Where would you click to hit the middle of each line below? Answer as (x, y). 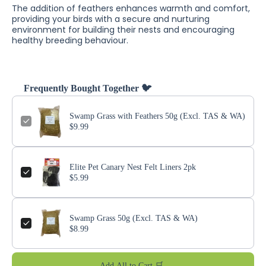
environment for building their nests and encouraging (123, 30)
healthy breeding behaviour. (70, 40)
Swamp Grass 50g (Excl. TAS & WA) (134, 218)
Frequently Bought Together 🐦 (88, 88)
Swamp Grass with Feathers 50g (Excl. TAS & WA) (157, 116)
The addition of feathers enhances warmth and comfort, (131, 8)
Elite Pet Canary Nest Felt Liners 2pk (133, 167)
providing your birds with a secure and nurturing (111, 19)
